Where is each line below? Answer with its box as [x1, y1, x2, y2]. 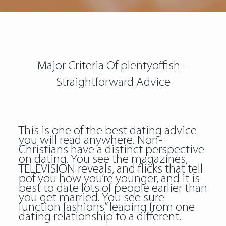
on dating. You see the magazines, [18, 153, 188, 166]
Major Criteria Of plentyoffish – [37, 60, 189, 72]
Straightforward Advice [55, 76, 171, 89]
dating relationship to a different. [18, 211, 181, 223]
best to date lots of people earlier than [18, 182, 207, 195]
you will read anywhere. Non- [18, 134, 162, 147]
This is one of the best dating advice [18, 125, 197, 137]
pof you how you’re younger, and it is [18, 173, 200, 185]
